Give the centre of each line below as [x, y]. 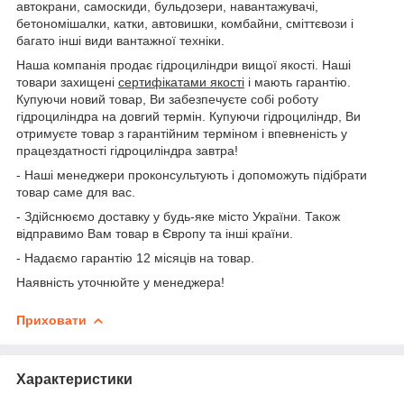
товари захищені [67, 82]
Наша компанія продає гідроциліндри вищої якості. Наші [184, 64]
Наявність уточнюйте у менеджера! [120, 282]
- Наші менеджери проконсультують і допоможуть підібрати [192, 174]
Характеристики [74, 379]
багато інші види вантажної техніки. [120, 40]
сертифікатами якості [181, 82]
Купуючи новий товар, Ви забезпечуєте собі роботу [167, 99]
